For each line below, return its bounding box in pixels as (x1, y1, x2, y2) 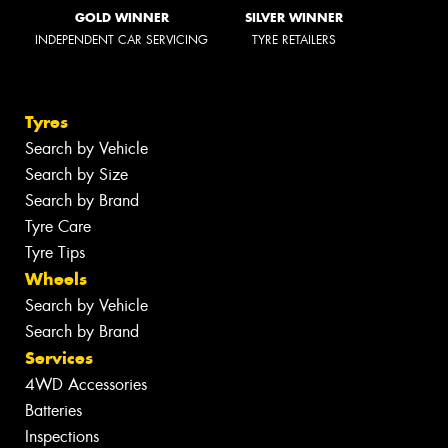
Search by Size (25, 164, 128, 186)
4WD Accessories (25, 374, 147, 396)
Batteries (25, 400, 82, 422)
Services (25, 347, 93, 370)
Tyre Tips (25, 242, 85, 264)
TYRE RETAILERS (252, 31, 336, 48)
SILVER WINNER (245, 9, 343, 25)
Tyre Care (25, 216, 91, 238)
